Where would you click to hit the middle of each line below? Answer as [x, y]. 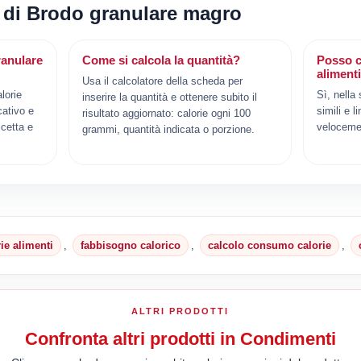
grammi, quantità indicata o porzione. [169, 129]
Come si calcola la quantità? [162, 60]
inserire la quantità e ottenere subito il [170, 97]
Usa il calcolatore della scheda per [163, 81]
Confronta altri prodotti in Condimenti [180, 338]
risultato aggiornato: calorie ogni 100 [167, 113]
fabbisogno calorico [131, 245]
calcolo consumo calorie [270, 245]
